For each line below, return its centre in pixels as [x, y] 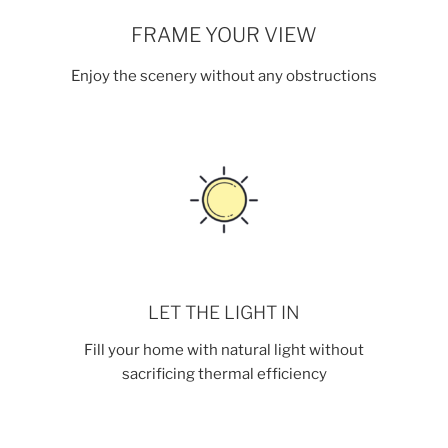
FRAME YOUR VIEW [224, 34]
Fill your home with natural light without [224, 350]
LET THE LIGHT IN [224, 312]
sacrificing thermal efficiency [224, 374]
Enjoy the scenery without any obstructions [224, 75]
